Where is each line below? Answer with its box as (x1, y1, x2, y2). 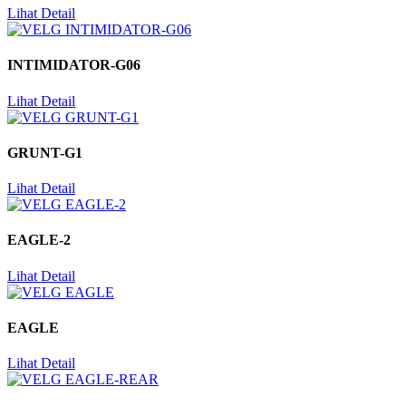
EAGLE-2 (7, 232, 71, 248)
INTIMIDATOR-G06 (7, 57, 140, 73)
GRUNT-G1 (7, 144, 82, 160)
